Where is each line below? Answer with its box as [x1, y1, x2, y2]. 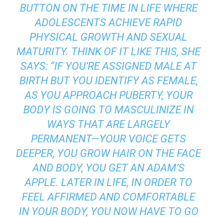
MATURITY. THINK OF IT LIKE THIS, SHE [16, 45, 201, 58]
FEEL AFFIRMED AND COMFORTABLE [22, 190, 195, 203]
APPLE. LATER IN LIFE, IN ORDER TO [25, 176, 192, 188]
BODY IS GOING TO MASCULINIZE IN [23, 103, 194, 116]
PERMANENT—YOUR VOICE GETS [31, 132, 186, 145]
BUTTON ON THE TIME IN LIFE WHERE [19, 1, 198, 14]
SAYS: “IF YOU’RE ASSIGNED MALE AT [20, 60, 197, 72]
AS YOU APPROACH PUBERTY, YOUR [24, 89, 193, 101]
